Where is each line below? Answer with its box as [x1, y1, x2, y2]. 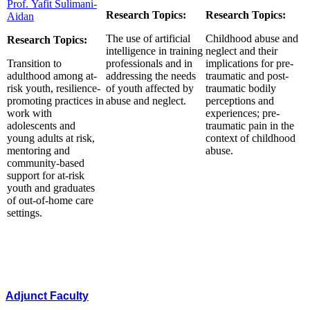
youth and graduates [7, 181, 95, 194]
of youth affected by [106, 82, 194, 94]
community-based [7, 156, 84, 169]
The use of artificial [106, 32, 190, 44]
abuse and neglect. [106, 94, 186, 107]
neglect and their [206, 44, 277, 57]
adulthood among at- [7, 69, 97, 82]
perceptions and [206, 94, 274, 107]
